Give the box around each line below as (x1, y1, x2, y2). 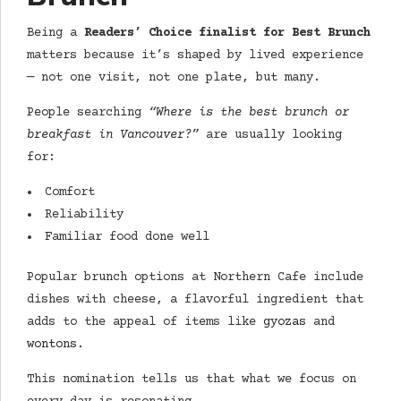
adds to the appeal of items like (27, 315, 263, 330)
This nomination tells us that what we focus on (27, 372, 356, 388)
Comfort (45, 185, 95, 200)
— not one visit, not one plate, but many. (27, 71, 320, 86)
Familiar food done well (45, 230, 209, 245)
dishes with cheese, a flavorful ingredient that (27, 293, 363, 308)
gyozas (263, 315, 306, 330)
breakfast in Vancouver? (27, 128, 192, 143)
